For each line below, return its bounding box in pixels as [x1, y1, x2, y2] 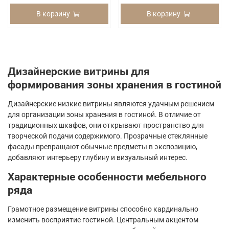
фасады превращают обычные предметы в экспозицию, [8, 142, 197, 151]
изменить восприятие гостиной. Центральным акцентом [8, 215, 198, 224]
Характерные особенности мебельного [8, 170, 207, 183]
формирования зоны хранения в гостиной [8, 78, 221, 91]
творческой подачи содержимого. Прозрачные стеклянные [8, 131, 208, 140]
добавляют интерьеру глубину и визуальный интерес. [8, 153, 189, 162]
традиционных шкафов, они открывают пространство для [8, 121, 204, 129]
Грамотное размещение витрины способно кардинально [8, 204, 198, 213]
